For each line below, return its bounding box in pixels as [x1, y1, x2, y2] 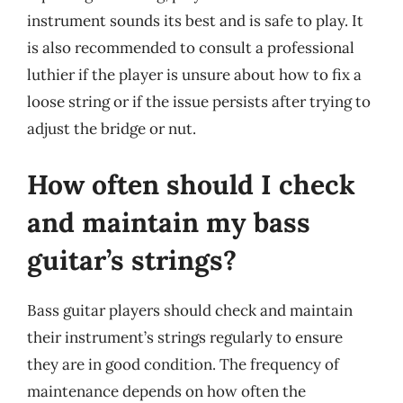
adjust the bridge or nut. [27, 119, 196, 139]
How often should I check [27, 166, 355, 201]
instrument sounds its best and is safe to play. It [27, 11, 363, 31]
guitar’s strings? [27, 242, 237, 277]
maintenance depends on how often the [27, 381, 306, 401]
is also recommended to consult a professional [27, 38, 354, 58]
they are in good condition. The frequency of [27, 354, 339, 374]
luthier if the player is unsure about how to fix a [27, 65, 362, 85]
